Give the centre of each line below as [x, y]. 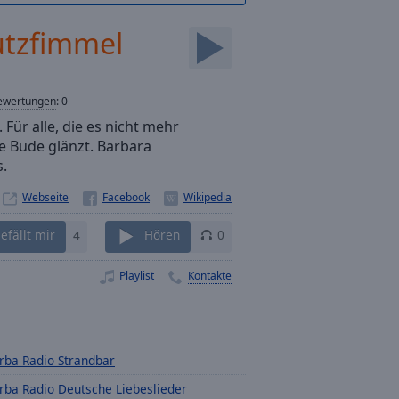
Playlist [137, 275]
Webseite [45, 197]
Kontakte [210, 275]
